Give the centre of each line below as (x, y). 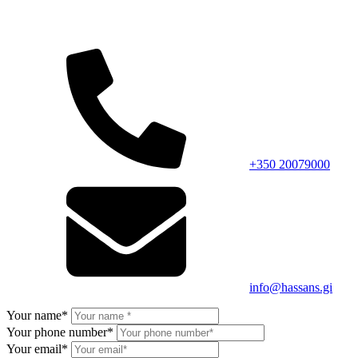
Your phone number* (60, 332)
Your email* (37, 348)
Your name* (37, 315)
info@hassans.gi (291, 287)
